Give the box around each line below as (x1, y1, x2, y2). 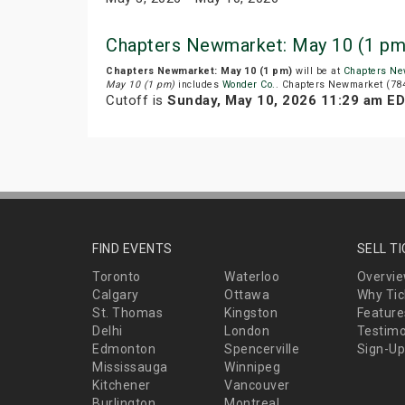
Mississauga (92, 360, 168, 375)
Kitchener (92, 378, 151, 393)
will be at (292, 65, 344, 78)
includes (174, 79, 222, 91)
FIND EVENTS (92, 241, 173, 257)
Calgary (92, 287, 139, 303)
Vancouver (224, 378, 290, 393)
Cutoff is (106, 92, 167, 109)
